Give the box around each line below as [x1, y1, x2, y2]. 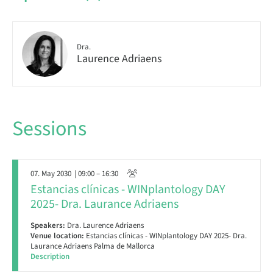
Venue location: [30, 230, 84, 241]
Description [30, 251, 69, 262]
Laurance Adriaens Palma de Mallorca [30, 241, 155, 252]
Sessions [12, 114, 87, 144]
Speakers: [30, 220, 65, 231]
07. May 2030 [30, 168, 71, 179]
